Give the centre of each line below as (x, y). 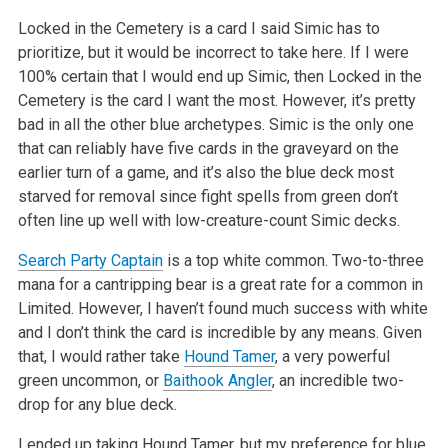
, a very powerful (332, 356)
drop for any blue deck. (97, 404)
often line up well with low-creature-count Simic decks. (208, 220)
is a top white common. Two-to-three (293, 260)
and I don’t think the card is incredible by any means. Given (219, 332)
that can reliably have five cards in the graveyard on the (208, 148)
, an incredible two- (337, 380)
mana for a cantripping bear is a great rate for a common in (220, 284)
